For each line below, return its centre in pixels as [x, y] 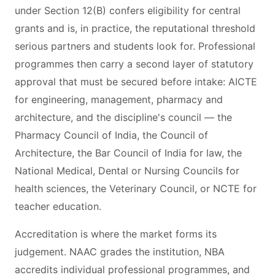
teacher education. [58, 206]
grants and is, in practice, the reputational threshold [135, 28]
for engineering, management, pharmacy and [119, 99]
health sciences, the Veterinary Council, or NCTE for [136, 188]
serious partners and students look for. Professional [135, 46]
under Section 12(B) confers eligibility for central [128, 10]
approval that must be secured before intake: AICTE [136, 82]
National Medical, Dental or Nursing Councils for [127, 171]
